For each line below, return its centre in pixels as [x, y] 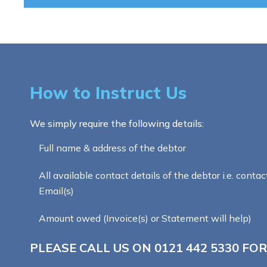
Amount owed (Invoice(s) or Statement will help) [145, 218]
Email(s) [56, 191]
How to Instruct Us [108, 93]
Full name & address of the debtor [114, 148]
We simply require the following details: [117, 123]
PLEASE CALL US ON [92, 248]
